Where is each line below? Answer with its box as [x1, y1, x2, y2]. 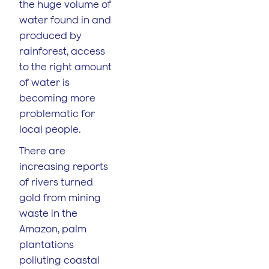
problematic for [19, 107, 95, 119]
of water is [19, 76, 70, 88]
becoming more [19, 92, 95, 103]
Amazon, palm [19, 223, 86, 234]
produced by [19, 29, 82, 41]
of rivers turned [19, 176, 93, 187]
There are [19, 145, 65, 156]
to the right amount [19, 61, 112, 72]
